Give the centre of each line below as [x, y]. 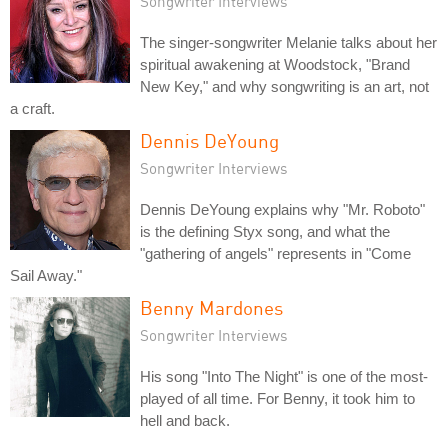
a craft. [32, 108]
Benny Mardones [211, 307]
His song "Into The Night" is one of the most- [284, 376]
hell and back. [185, 420]
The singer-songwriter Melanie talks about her [288, 42]
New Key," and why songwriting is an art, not [284, 86]
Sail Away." [46, 275]
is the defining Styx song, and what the [265, 231]
